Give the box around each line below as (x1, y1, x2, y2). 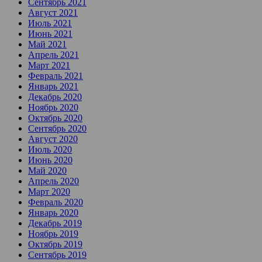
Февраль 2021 (28, 71, 83, 81)
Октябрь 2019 (28, 239, 82, 250)
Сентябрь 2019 (28, 250, 87, 260)
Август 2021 (28, 8, 78, 18)
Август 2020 (28, 134, 78, 144)
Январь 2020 (28, 208, 78, 218)
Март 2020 (28, 187, 70, 197)
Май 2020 (28, 166, 67, 176)
